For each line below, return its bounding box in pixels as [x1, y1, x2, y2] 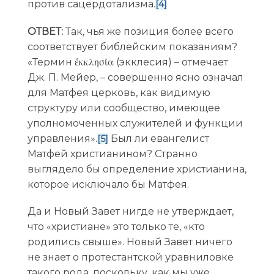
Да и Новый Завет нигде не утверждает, [27, 205, 234, 217]
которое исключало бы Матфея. [27, 178, 189, 190]
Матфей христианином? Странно [27, 147, 198, 160]
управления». [27, 132, 97, 144]
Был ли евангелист [108, 132, 209, 144]
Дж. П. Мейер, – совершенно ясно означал [27, 71, 243, 83]
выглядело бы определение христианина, [27, 163, 246, 175]
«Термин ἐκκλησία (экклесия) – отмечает [27, 56, 228, 68]
